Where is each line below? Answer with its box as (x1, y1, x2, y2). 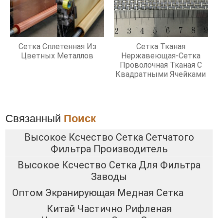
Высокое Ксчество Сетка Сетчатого (24, 131, 194, 144)
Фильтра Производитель (50, 143, 168, 155)
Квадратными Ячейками (115, 70, 206, 79)
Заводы (91, 171, 127, 183)
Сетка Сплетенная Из (18, 42, 96, 52)
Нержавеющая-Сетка (121, 51, 200, 61)
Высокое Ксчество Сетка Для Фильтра (18, 159, 200, 171)
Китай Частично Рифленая (46, 203, 172, 215)
